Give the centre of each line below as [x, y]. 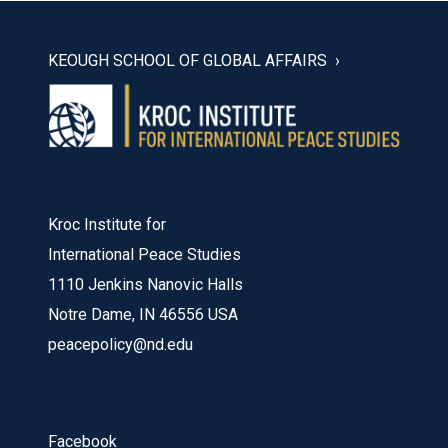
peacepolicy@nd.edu [120, 345]
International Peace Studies [144, 255]
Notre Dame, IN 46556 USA [143, 315]
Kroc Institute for [107, 225]
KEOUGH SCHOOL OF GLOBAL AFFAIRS [187, 60]
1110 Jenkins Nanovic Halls [145, 285]
